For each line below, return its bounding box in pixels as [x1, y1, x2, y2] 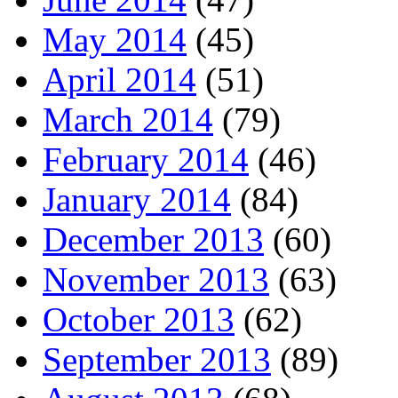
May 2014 [43, 20, 187, 60]
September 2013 [43, 340, 271, 379]
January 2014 [43, 180, 231, 219]
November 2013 [43, 260, 269, 299]
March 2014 [43, 100, 213, 139]
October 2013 [43, 300, 235, 339]
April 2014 [43, 60, 196, 99]
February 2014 [43, 140, 249, 179]
